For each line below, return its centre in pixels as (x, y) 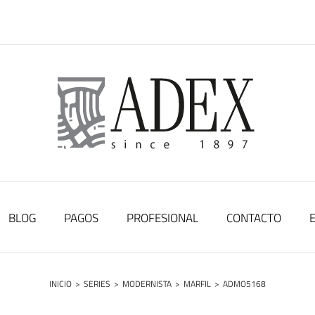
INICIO (60, 283)
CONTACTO (253, 218)
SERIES (97, 283)
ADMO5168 (244, 283)
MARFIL (197, 283)
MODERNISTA (147, 283)
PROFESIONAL (162, 218)
